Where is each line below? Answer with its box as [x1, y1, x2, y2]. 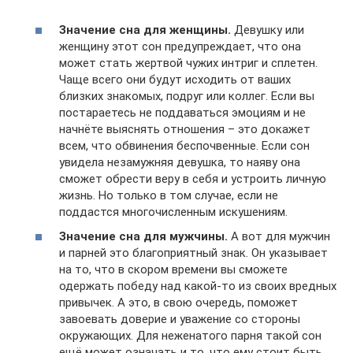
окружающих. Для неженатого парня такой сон [59, 329, 321, 344]
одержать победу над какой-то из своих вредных [59, 279, 336, 294]
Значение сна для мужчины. [59, 229, 228, 244]
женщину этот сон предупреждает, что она [59, 39, 301, 54]
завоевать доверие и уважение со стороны [59, 312, 300, 327]
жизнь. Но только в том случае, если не [59, 188, 278, 203]
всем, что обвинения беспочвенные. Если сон [59, 138, 310, 153]
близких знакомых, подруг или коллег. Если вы [59, 88, 314, 103]
